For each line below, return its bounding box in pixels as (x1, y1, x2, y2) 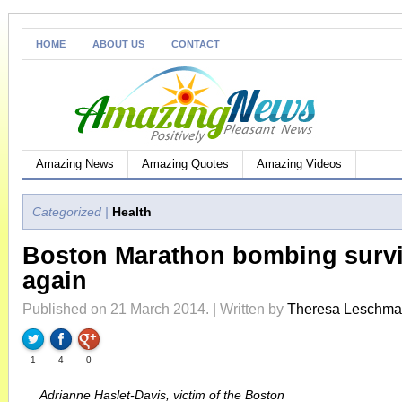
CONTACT (171, 39, 220, 49)
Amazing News (36, 157, 114, 170)
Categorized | (32, 205, 109, 219)
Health (112, 205, 152, 219)
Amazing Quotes (142, 157, 229, 170)
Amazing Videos (257, 157, 342, 170)
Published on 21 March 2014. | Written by (22, 301, 287, 317)
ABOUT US (92, 39, 144, 49)
